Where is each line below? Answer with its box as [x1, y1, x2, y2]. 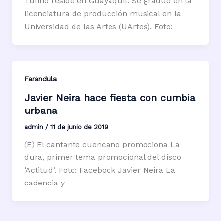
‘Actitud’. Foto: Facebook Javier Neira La [24, 165, 175, 175]
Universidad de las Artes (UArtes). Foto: [24, 21, 173, 31]
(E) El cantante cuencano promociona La [24, 140, 180, 149]
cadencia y [24, 178, 65, 188]
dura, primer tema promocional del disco [24, 152, 181, 162]
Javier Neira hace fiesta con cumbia [24, 92, 195, 104]
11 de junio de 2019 [50, 123, 108, 131]
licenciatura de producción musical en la [24, 8, 181, 18]
